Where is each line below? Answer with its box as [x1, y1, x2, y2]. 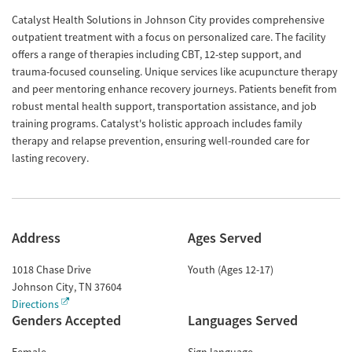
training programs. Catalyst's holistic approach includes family [12, 116, 302, 130]
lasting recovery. [12, 151, 89, 165]
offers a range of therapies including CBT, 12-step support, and [12, 47, 302, 61]
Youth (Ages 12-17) [188, 262, 273, 277]
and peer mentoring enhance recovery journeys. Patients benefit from [12, 82, 337, 96]
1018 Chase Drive [12, 262, 91, 277]
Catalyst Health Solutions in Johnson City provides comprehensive [12, 13, 324, 27]
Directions [12, 297, 59, 311]
